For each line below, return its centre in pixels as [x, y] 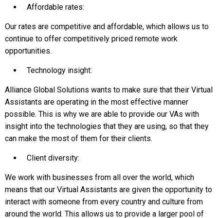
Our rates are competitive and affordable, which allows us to [107, 27]
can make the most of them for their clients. [79, 138]
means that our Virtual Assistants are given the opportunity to [109, 190]
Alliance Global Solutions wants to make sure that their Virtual [109, 90]
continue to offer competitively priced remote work [91, 39]
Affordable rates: [55, 7]
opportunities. [28, 51]
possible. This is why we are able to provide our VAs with [102, 114]
